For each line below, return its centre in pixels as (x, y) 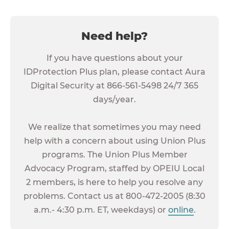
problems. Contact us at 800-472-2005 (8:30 (114, 196)
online (181, 210)
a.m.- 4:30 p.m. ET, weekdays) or (101, 210)
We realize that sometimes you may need (114, 127)
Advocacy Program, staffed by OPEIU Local (114, 168)
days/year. (114, 99)
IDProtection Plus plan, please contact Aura (114, 72)
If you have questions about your (114, 58)
